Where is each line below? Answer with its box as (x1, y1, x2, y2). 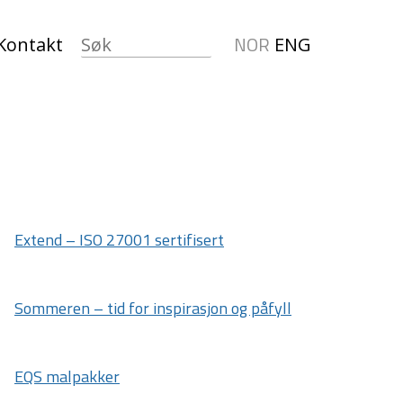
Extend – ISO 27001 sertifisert (14, 228, 224, 252)
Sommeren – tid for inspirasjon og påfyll (14, 296, 291, 320)
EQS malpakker (14, 364, 120, 389)
